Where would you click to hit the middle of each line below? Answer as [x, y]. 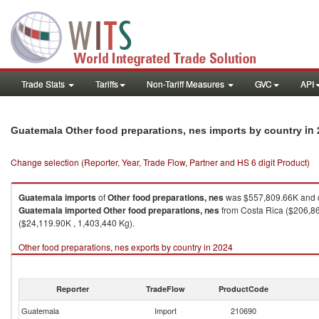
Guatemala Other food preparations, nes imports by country [158, 130]
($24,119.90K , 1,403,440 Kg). [77, 223]
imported [83, 210]
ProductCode [244, 289]
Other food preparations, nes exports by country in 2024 [126, 247]
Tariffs [107, 84]
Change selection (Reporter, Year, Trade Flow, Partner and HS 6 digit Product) [160, 162]
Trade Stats [44, 84]
